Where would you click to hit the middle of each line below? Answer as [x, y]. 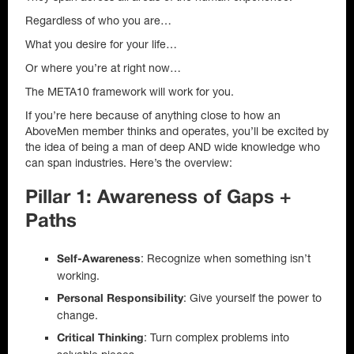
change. [77, 315]
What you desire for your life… [101, 44]
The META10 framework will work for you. [130, 92]
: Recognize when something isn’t [226, 258]
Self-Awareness [99, 260]
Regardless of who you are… [98, 21]
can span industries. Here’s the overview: [129, 163]
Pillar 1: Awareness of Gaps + [158, 198]
